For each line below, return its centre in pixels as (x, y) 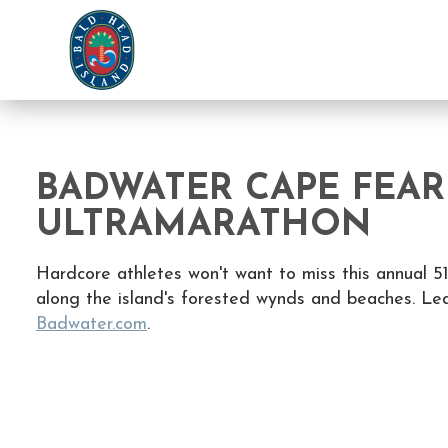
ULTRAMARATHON (203, 226)
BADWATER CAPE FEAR (240, 190)
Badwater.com (91, 324)
